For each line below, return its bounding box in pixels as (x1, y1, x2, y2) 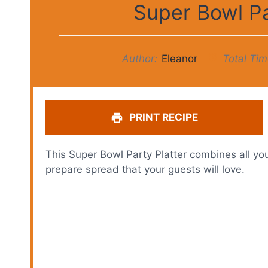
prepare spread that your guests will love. (45, 163, 245, 175)
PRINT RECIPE (127, 111, 199, 123)
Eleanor (161, 52, 197, 65)
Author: (121, 52, 157, 65)
